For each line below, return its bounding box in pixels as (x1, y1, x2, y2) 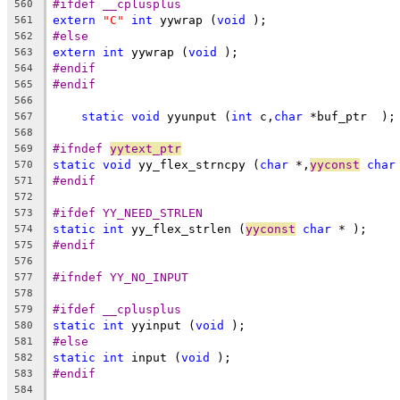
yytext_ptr (110, 141, 181, 155)
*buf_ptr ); (303, 109, 396, 123)
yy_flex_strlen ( (124, 221, 246, 236)
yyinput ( (124, 318, 196, 332)
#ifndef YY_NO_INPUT (53, 270, 188, 284)
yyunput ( (160, 109, 231, 123)
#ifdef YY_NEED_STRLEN (53, 205, 203, 220)
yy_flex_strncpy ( (131, 157, 260, 171)
